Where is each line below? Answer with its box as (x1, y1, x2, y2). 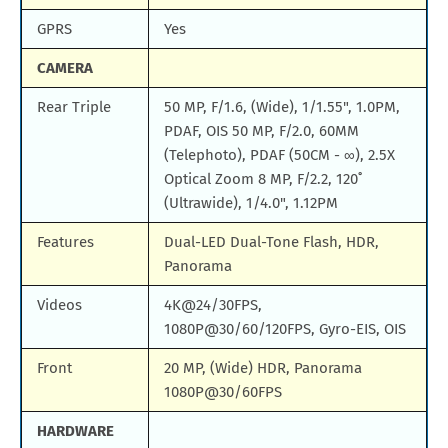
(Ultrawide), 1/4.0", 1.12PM (164, 194, 338, 213)
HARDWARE (37, 422, 114, 441)
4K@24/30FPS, (164, 296, 262, 315)
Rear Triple (37, 98, 111, 117)
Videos (37, 296, 82, 315)
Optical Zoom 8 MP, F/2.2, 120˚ (164, 170, 362, 189)
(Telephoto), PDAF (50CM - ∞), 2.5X (164, 146, 395, 165)
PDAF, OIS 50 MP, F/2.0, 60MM (164, 122, 359, 141)
